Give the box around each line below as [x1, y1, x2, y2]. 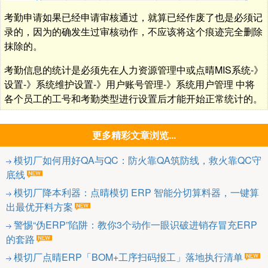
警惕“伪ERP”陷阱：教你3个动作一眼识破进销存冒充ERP [14, 217, 257, 232]
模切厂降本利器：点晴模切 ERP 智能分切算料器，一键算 [14, 185, 259, 199]
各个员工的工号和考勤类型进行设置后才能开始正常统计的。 [4, 91, 263, 105]
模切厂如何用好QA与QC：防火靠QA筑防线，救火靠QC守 [14, 153, 261, 167]
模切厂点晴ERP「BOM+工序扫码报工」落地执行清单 [14, 249, 243, 264]
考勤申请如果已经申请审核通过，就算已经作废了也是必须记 [4, 10, 263, 24]
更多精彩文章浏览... [92, 127, 176, 142]
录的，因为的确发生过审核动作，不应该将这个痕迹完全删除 [4, 24, 263, 38]
